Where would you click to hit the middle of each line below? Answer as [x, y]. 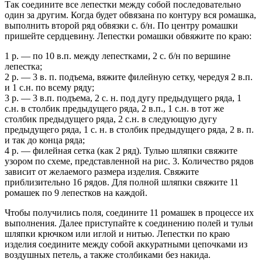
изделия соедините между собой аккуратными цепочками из [126, 244]
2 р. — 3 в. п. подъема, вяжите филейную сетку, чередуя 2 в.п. [129, 77]
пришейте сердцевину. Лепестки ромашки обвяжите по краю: [128, 36]
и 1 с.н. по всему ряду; [49, 87]
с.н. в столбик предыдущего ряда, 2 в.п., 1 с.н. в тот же [114, 108]
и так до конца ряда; [45, 140]
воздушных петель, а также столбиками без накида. [108, 254]
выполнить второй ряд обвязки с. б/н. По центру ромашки [121, 25]
